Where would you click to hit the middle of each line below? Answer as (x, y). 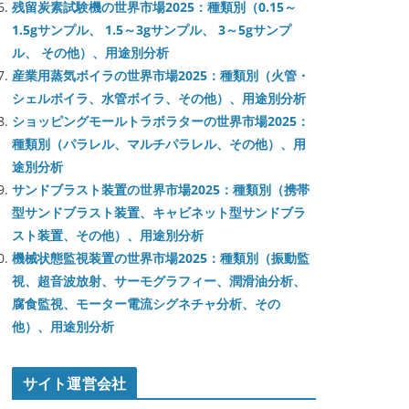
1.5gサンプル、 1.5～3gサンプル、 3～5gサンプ (152, 30)
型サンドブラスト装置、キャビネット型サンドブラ (159, 212)
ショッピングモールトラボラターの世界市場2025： (161, 121)
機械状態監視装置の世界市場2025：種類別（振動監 (161, 258)
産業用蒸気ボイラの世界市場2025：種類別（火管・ (161, 75)
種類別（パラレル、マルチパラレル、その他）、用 (159, 144)
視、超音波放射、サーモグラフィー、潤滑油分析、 (159, 281)
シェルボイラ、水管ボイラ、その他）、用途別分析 (159, 98)
